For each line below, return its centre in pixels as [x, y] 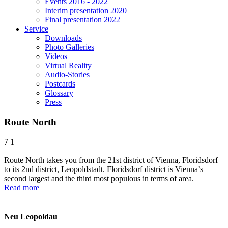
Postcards [60, 84]
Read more [22, 187]
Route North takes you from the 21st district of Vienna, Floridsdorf [111, 160]
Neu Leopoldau [31, 217]
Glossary [59, 93]
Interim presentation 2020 [86, 11]
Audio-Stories [67, 75]
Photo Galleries [69, 47]
